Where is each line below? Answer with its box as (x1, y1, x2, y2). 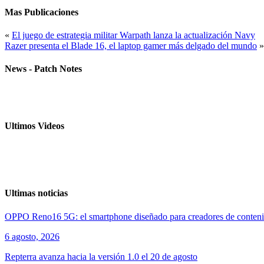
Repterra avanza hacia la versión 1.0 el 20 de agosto (5, 251, 197, 262)
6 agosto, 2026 (5, 231, 60, 242)
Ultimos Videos (5, 120, 64, 131)
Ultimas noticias (5, 188, 68, 199)
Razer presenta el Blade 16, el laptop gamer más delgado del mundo (5, 40, 257, 51)
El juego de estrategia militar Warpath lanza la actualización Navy (12, 29, 255, 40)
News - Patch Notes (5, 64, 82, 74)
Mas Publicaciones (5, 6, 78, 17)
